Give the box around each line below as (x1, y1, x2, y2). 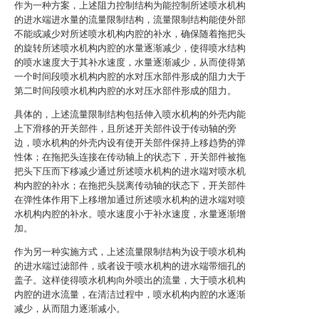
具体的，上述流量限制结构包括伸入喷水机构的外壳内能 (14, 109, 246, 120)
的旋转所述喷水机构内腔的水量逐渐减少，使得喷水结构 (14, 43, 246, 53)
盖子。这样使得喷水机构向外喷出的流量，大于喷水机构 (14, 275, 246, 286)
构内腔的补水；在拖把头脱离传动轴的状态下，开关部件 (14, 180, 246, 191)
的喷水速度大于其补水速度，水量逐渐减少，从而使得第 (14, 57, 246, 68)
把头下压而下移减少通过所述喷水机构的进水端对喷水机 (14, 166, 246, 177)
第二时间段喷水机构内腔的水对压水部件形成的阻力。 (14, 85, 236, 96)
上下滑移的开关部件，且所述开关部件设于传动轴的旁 (14, 123, 236, 134)
